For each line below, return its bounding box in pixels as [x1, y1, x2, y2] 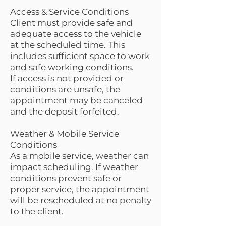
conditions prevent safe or [10, 173, 122, 183]
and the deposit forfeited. [10, 106, 119, 117]
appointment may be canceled [10, 95, 143, 105]
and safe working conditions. [10, 62, 134, 72]
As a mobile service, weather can [10, 151, 149, 161]
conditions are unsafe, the [10, 84, 120, 94]
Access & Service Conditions [10, 7, 129, 17]
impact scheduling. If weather [10, 162, 138, 172]
